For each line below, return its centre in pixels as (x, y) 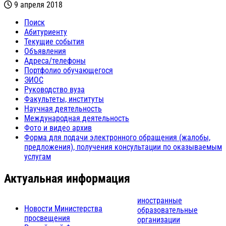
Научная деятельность (63, 108)
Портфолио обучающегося (69, 70)
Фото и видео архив (58, 128)
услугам (38, 156)
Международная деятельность (77, 118)
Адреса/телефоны (55, 61)
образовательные (167, 210)
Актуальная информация (67, 178)
